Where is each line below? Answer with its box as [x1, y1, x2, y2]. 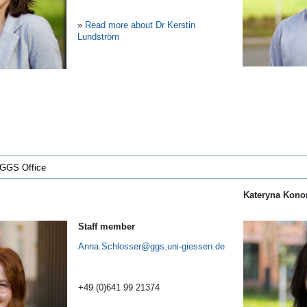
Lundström [77, 32, 119, 42]
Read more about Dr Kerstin [82, 20, 195, 31]
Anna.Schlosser [78, 241, 141, 252]
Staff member [78, 221, 135, 232]
